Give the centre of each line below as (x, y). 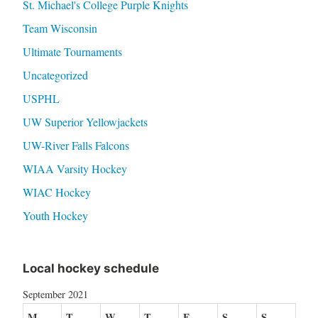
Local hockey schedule (91, 269)
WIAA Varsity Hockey (75, 169)
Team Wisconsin (60, 28)
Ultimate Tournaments (72, 52)
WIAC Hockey (56, 192)
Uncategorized (55, 75)
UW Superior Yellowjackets (85, 122)
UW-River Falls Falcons (76, 146)
